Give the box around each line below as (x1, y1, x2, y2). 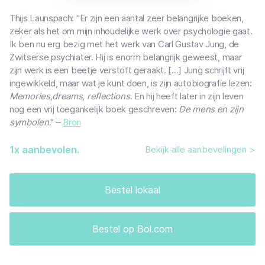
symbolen (9, 116, 49, 128)
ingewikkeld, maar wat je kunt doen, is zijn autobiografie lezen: (9, 77, 252, 89)
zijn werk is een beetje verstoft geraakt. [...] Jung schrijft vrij (9, 64, 244, 76)
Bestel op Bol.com (92, 222, 173, 235)
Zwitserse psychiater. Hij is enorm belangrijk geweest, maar (9, 51, 242, 63)
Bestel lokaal (105, 183, 160, 196)
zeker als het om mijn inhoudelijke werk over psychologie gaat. (9, 25, 253, 37)
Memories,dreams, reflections (9, 90, 130, 102)
